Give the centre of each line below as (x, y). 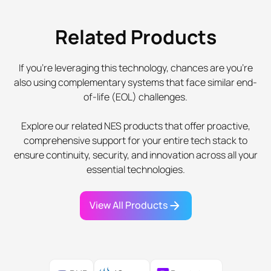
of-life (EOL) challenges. (135, 96)
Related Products (135, 37)
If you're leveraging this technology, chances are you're (135, 67)
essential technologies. (135, 169)
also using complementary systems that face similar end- (135, 82)
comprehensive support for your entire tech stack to (135, 140)
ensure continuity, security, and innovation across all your (135, 155)
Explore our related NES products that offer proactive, (135, 126)
